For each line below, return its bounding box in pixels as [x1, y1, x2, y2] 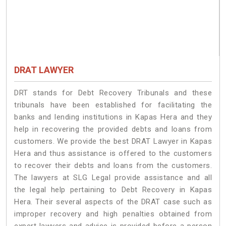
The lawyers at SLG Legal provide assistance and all [14, 173, 212, 183]
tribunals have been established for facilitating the [14, 100, 212, 110]
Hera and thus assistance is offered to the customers [14, 149, 212, 158]
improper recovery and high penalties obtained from [14, 209, 212, 219]
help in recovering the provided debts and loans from [14, 125, 212, 134]
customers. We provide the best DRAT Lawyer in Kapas [14, 137, 212, 146]
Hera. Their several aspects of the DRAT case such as [14, 197, 212, 207]
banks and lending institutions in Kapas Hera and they [14, 112, 212, 122]
